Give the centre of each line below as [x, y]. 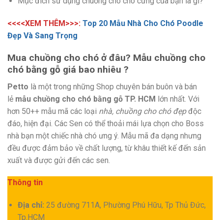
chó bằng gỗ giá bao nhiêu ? [68, 69]
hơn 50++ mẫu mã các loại [53, 111]
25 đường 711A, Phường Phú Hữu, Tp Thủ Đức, [125, 205]
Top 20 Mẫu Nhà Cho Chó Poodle [143, 24]
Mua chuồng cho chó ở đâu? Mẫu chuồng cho [106, 57]
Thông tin [25, 183]
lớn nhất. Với [178, 99]
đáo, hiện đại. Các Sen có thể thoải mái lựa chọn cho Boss [106, 123]
